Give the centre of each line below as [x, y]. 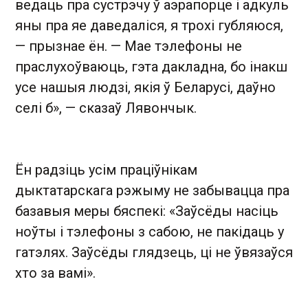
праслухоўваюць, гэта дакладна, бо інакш [151, 67]
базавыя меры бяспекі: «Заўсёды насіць [147, 211]
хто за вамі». [55, 273]
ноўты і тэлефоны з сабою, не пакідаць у [150, 232]
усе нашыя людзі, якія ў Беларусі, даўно [145, 87]
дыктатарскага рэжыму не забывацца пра [152, 190]
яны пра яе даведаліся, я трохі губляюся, [149, 25]
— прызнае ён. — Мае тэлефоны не [129, 46]
